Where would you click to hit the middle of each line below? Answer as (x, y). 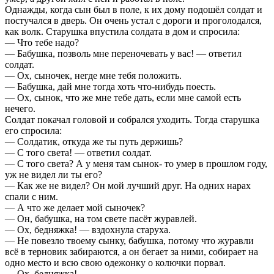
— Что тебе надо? (42, 42)
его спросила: (33, 130)
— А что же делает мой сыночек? (75, 207)
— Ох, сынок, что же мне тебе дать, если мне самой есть (123, 97)
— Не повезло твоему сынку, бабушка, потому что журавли (129, 240)
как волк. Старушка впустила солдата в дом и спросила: (122, 31)
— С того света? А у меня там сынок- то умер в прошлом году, (136, 163)
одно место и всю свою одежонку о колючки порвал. (115, 262)
